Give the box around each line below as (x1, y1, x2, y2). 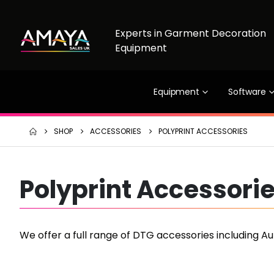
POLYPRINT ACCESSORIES (158, 126, 248, 136)
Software (228, 86, 266, 98)
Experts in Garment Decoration (114, 26, 266, 41)
